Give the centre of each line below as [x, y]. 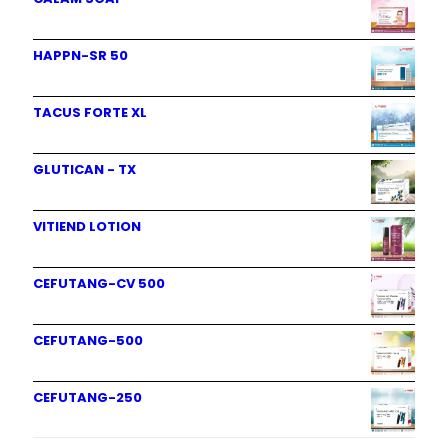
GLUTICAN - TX [84, 169]
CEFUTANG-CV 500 [99, 283]
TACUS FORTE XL [90, 112]
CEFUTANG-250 [87, 397]
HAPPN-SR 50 [80, 55]
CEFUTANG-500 [88, 340]
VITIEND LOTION [87, 226]
